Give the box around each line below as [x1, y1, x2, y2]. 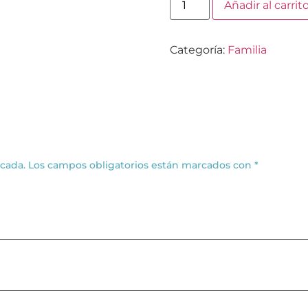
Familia [227, 43, 267, 56]
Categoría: [169, 43, 228, 56]
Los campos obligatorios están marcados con [28, 158, 254, 171]
